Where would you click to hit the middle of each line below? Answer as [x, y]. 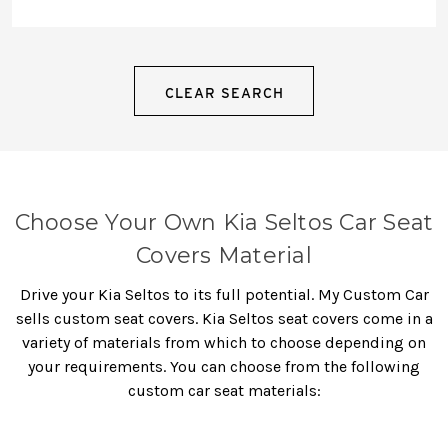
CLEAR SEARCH [224, 92]
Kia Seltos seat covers [280, 318]
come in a [395, 318]
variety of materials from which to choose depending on [224, 342]
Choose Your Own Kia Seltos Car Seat [224, 222]
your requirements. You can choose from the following [224, 366]
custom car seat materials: [224, 390]
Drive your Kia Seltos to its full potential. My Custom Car [224, 294]
